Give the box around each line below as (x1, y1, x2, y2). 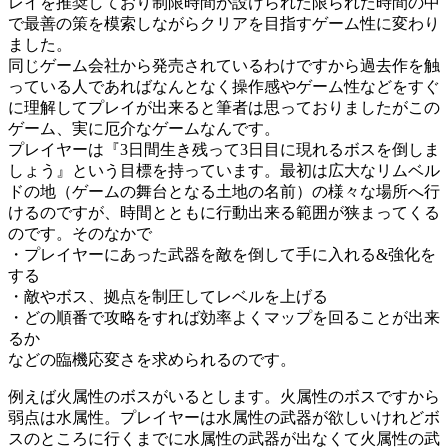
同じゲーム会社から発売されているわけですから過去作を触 (8, 56, 440, 74)
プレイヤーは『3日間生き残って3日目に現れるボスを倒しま (8, 140, 440, 158)
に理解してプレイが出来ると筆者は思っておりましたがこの (8, 98, 440, 116)
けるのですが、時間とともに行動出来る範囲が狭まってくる (8, 203, 440, 221)
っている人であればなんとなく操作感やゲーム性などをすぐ (8, 77, 440, 95)
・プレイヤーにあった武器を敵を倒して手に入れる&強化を (8, 245, 436, 263)
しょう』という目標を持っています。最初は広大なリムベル (8, 161, 440, 179)
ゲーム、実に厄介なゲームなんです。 (8, 119, 280, 137)
